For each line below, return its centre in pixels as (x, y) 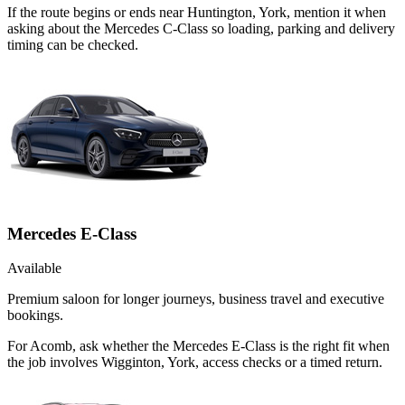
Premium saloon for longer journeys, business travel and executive (196, 299)
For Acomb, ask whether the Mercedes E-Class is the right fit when (198, 346)
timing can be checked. (73, 44)
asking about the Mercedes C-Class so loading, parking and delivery (201, 28)
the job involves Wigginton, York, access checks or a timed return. (195, 363)
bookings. (35, 316)
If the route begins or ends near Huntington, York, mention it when (197, 12)
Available (34, 268)
